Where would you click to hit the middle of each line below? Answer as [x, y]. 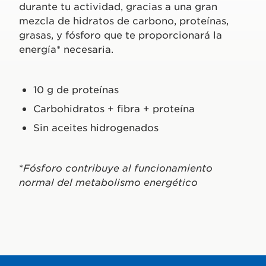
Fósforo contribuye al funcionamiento [118, 167]
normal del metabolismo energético [108, 182]
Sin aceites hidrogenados [96, 127]
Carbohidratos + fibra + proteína [114, 108]
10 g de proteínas [76, 89]
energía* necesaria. [66, 49]
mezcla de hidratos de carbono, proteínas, [124, 20]
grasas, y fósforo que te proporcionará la [121, 34]
